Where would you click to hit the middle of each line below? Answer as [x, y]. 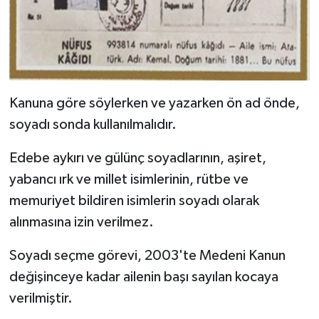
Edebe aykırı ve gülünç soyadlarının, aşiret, [137, 158]
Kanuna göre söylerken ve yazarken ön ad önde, [154, 103]
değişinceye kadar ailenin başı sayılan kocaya [143, 277]
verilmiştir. [41, 298]
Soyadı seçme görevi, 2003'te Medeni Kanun [147, 255]
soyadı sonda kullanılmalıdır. [93, 124]
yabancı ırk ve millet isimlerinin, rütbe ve [129, 179]
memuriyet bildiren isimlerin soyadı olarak [134, 200]
